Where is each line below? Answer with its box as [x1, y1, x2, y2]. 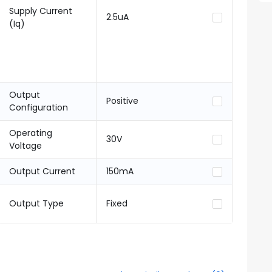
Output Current [8, 165, 75, 177]
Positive [106, 95, 138, 107]
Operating [8, 127, 52, 139]
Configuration [8, 101, 68, 114]
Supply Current [8, 5, 72, 17]
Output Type [8, 197, 64, 209]
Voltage [8, 140, 42, 152]
